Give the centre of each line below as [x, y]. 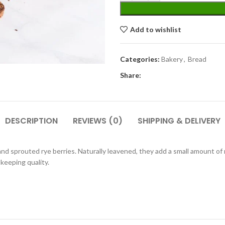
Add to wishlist [155, 29]
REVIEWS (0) [97, 121]
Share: [131, 75]
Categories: [140, 59]
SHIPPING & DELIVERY [179, 121]
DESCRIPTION [31, 121]
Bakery [172, 59]
